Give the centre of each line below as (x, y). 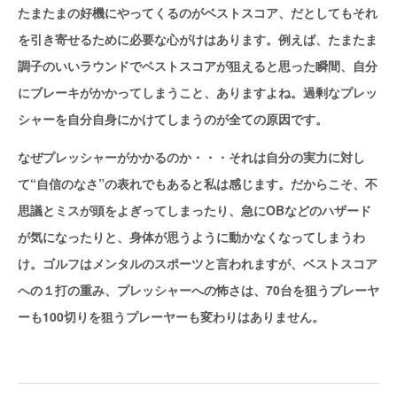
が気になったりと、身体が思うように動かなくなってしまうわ (191, 237)
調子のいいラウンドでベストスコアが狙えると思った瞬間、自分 (198, 66)
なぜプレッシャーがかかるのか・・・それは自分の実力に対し (191, 157)
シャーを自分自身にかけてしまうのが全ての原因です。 (173, 119)
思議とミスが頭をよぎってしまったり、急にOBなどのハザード (195, 210)
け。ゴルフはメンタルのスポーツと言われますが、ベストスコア (198, 264)
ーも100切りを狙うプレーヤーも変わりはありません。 (171, 317)
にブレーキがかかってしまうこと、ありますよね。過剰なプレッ (198, 93)
